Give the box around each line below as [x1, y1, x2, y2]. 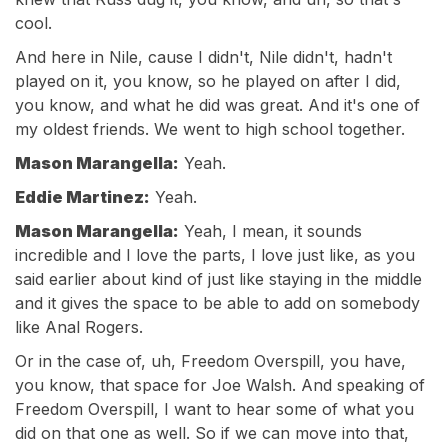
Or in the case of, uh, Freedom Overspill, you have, [15, 351, 406, 371]
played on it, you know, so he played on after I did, [15, 71, 401, 91]
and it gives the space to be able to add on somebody [15, 293, 420, 313]
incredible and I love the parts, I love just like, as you [15, 245, 415, 265]
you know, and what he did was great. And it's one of [15, 95, 420, 115]
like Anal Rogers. [15, 317, 143, 337]
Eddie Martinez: [15, 187, 150, 207]
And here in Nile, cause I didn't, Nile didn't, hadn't [15, 47, 392, 67]
